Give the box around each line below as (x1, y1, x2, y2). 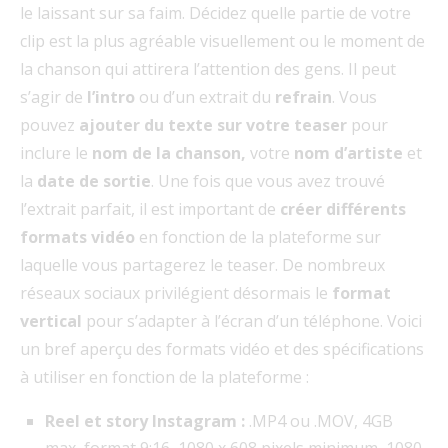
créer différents (280, 197, 406, 220)
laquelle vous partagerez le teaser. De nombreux (20, 253, 385, 276)
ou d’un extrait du (135, 85, 275, 108)
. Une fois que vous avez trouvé (151, 169, 385, 192)
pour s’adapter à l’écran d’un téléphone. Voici (86, 309, 422, 332)
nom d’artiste (294, 141, 403, 164)
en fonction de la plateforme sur (139, 225, 381, 248)
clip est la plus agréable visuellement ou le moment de (20, 29, 425, 52)
